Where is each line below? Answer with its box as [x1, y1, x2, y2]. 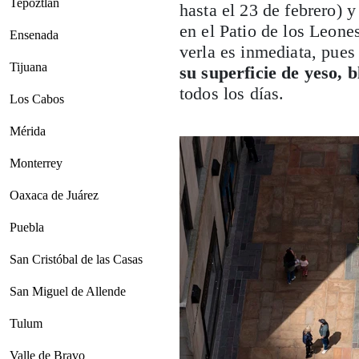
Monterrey [10, 155, 63, 170]
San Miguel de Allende [10, 284, 126, 298]
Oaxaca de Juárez [10, 188, 99, 202]
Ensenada [10, 27, 58, 42]
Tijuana [10, 59, 47, 74]
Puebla [10, 220, 44, 234]
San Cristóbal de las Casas [10, 252, 143, 266]
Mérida [10, 123, 46, 138]
